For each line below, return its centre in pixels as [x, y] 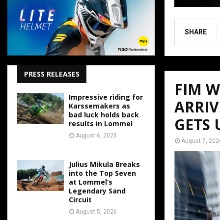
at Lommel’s [91, 182]
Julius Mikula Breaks [104, 164]
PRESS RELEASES [52, 74]
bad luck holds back [104, 115]
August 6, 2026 [96, 136]
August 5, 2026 [96, 212]
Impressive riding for [106, 97]
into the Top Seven [102, 173]
